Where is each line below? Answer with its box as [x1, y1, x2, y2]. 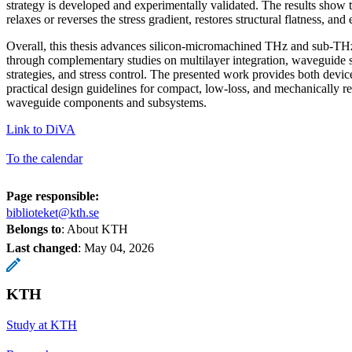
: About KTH [61, 222, 128, 236]
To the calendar [6, 151, 82, 165]
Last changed [6, 240, 78, 255]
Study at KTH [6, 317, 77, 332]
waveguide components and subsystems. [6, 95, 210, 109]
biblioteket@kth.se [6, 205, 99, 219]
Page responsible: [6, 189, 99, 203]
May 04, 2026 [84, 240, 154, 255]
